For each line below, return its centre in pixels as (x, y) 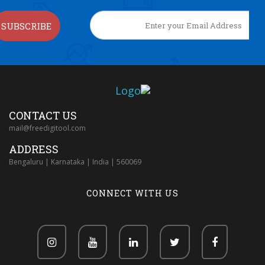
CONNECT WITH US (132, 193)
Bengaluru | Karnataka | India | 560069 (75, 162)
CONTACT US (43, 116)
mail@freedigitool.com (47, 128)
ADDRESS (34, 149)
